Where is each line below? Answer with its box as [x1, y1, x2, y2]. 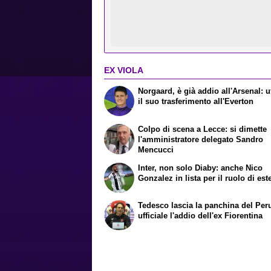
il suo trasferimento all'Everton [138, 97, 254, 106]
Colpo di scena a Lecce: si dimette [138, 124, 267, 134]
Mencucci [138, 145, 174, 154]
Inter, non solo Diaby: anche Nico [138, 163, 263, 172]
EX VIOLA [104, 65, 143, 75]
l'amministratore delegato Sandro [138, 134, 264, 144]
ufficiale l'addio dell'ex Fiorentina [138, 211, 263, 221]
